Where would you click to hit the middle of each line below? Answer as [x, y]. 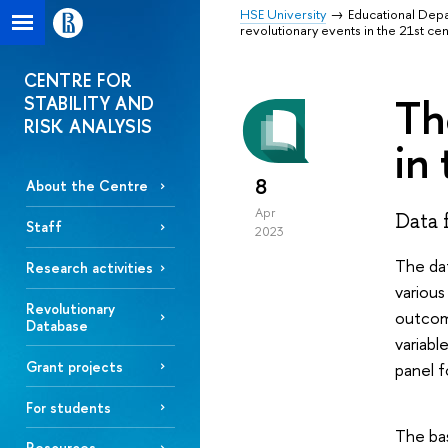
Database [56, 325]
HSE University [283, 14]
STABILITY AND [89, 103]
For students [68, 407]
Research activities [89, 268]
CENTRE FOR [78, 80]
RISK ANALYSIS [88, 126]
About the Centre [86, 186]
